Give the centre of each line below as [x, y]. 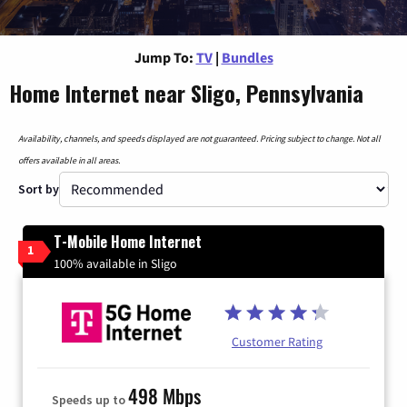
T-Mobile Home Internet [128, 241]
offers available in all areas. [69, 160]
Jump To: [164, 57]
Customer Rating [277, 342]
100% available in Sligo [115, 263]
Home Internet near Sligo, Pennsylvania [186, 92]
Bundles [247, 57]
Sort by [39, 189]
